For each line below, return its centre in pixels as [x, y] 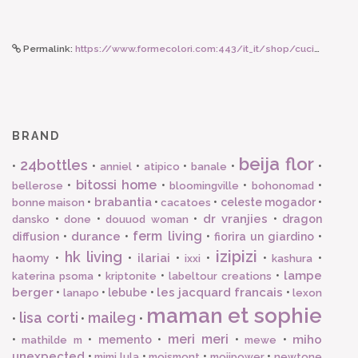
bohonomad [282, 185]
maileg [112, 317]
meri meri [198, 339]
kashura [292, 258]
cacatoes [186, 202]
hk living [93, 257]
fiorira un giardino [264, 236]
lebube [128, 292]
